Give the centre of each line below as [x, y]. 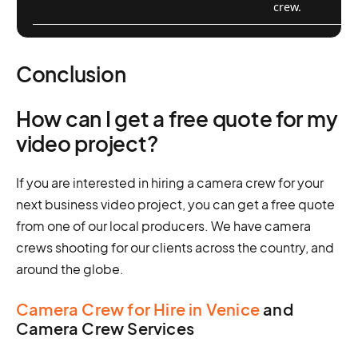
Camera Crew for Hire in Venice [138, 308]
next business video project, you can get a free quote [175, 204]
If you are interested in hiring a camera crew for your [170, 182]
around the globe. [70, 268]
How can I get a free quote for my [177, 118]
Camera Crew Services [105, 328]
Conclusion [71, 74]
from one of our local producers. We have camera [163, 225]
